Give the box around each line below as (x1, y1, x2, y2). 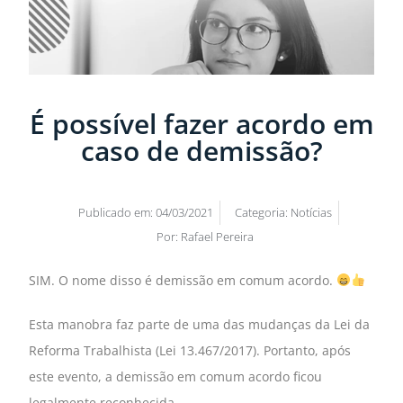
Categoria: (234, 204, 288, 221)
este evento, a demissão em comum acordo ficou (29, 368, 323, 386)
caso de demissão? (80, 132, 323, 170)
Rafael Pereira (178, 228, 254, 246)
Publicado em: (77, 204, 156, 221)
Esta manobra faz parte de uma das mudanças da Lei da (29, 316, 371, 334)
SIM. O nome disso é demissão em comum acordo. (29, 272, 337, 290)
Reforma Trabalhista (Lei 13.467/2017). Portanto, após (29, 342, 352, 360)
